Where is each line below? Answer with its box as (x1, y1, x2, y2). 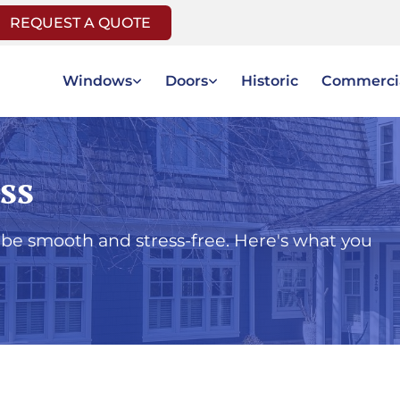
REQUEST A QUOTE (9, 13, 151, 31)
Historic (241, 72, 298, 89)
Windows (62, 72, 132, 89)
